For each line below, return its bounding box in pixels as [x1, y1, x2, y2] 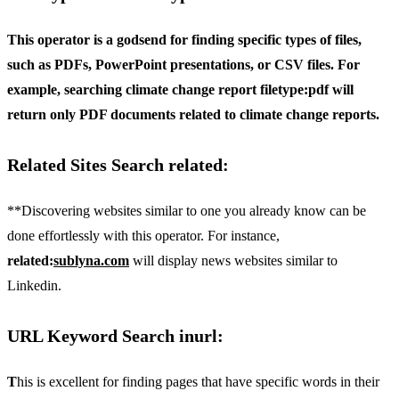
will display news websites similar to [129, 252, 338, 268]
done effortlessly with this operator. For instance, [7, 227, 280, 243]
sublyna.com [53, 252, 129, 268]
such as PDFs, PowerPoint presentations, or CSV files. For [7, 56, 360, 72]
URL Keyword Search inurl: [7, 325, 224, 346]
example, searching [7, 81, 126, 97]
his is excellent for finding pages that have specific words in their [17, 373, 379, 389]
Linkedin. [7, 277, 61, 293]
